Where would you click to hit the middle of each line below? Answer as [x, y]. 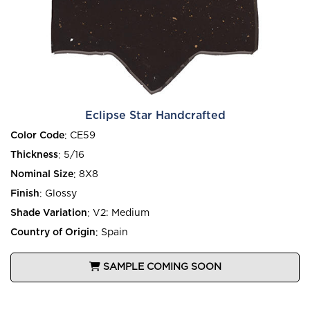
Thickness [34, 155]
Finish [25, 194]
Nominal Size [42, 175]
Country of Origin [53, 233]
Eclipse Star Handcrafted [155, 115]
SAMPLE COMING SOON [162, 267]
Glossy [61, 194]
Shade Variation [49, 213]
